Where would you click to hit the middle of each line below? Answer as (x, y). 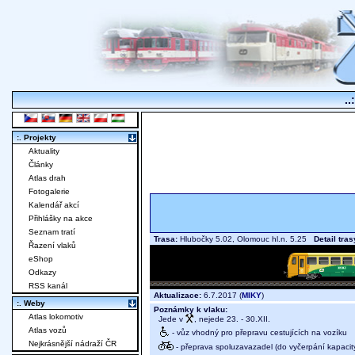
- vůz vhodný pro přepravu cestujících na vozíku (258, 332)
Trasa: (166, 239)
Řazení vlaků (52, 246)
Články (41, 165)
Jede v (170, 319)
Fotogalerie (49, 192)
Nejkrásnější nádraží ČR (73, 344)
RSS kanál (48, 286)
